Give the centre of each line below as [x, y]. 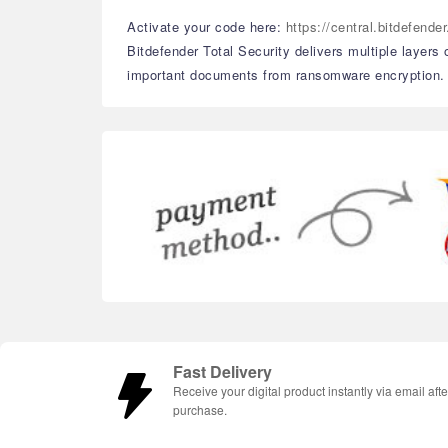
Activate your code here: [206, 26]
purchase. [200, 410]
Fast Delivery [222, 372]
